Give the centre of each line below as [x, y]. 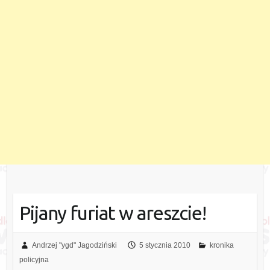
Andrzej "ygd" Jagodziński [74, 246]
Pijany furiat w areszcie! [112, 213]
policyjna [34, 260]
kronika [221, 246]
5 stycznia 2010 [165, 246]
